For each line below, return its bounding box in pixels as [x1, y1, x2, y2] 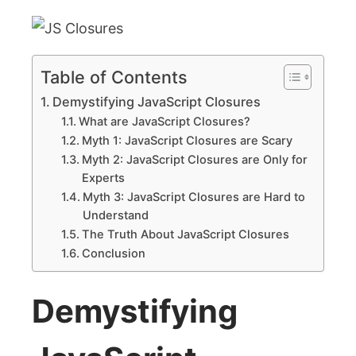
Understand [82, 208, 149, 222]
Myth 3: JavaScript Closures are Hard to [82, 190, 305, 204]
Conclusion [81, 246, 145, 261]
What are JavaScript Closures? [78, 114, 250, 129]
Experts [81, 171, 125, 185]
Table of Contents [41, 66, 188, 87]
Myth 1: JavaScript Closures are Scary [81, 133, 292, 148]
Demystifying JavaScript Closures [52, 94, 261, 110]
